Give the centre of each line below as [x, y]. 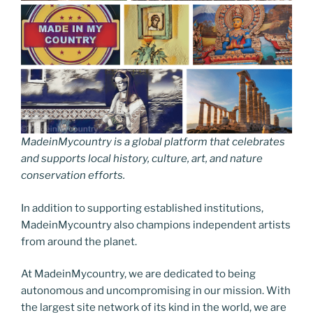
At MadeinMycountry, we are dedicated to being [138, 274]
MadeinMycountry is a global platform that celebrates [153, 142]
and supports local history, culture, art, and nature [142, 159]
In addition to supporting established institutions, [142, 208]
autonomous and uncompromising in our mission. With [156, 291]
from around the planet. [79, 241]
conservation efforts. [73, 176]
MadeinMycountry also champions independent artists [156, 225]
